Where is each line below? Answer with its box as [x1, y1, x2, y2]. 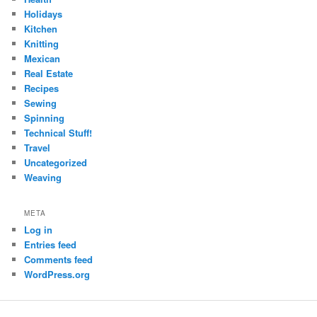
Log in [24, 222, 53, 236]
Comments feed [24, 252, 93, 266]
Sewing [24, 96, 57, 110]
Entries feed [24, 237, 77, 251]
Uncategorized [24, 156, 88, 170]
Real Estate [24, 67, 74, 81]
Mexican [24, 52, 61, 66]
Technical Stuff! [24, 126, 93, 140]
